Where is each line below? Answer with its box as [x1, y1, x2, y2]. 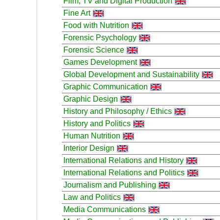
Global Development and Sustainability [63, 70, 199, 79]
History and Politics [63, 119, 131, 128]
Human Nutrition [63, 131, 120, 140]
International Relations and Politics [63, 168, 185, 177]
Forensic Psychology [63, 33, 137, 42]
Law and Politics [63, 192, 121, 201]
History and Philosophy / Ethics [63, 107, 172, 115]
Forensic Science [63, 45, 124, 54]
